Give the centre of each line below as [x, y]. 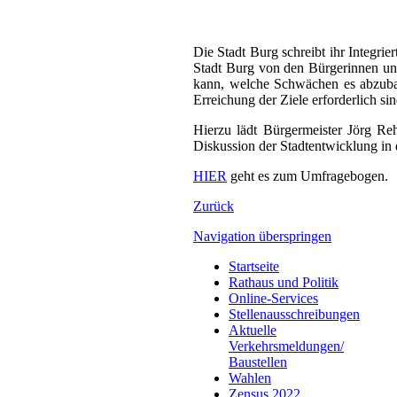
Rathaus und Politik [284, 282]
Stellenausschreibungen [294, 314]
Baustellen [258, 362]
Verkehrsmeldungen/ [286, 346]
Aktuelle [253, 330]
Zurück [214, 206]
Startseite [254, 266]
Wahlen [250, 378]
